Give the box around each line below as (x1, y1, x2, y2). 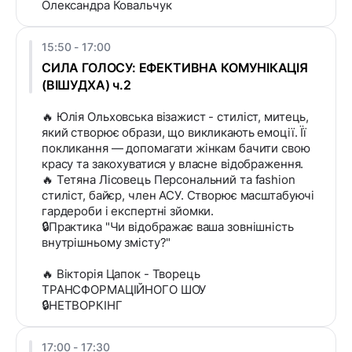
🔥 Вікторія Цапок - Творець (42, 266, 200, 282)
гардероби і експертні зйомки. (42, 203, 214, 219)
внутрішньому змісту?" (42, 235, 171, 251)
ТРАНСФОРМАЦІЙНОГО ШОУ (42, 282, 207, 298)
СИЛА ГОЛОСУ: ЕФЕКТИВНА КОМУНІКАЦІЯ (42, 60, 308, 76)
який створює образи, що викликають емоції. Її (42, 125, 307, 141)
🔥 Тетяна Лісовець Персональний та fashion (42, 172, 295, 188)
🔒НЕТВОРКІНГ (42, 298, 123, 313)
